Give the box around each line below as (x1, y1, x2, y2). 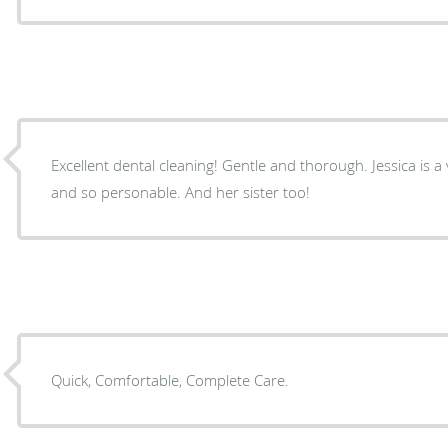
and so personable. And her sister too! (185, 181, 311, 202)
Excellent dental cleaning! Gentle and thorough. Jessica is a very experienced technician (51, 154, 223, 175)
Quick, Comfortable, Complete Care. (51, 369, 290, 390)
